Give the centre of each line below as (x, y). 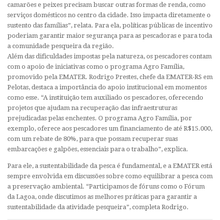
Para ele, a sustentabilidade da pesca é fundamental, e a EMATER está (110, 166)
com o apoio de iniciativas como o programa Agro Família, (96, 67)
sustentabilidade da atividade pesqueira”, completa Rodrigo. (98, 207)
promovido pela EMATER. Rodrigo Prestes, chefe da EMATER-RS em (110, 77)
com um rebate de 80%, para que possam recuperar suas (93, 139)
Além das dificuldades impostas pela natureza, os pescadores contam (110, 56)
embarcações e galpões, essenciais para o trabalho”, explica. (98, 149)
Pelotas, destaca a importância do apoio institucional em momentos (107, 87)
